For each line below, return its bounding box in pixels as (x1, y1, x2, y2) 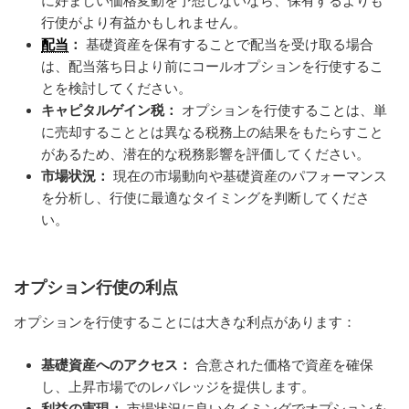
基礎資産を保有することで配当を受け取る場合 (82, 37, 373, 53)
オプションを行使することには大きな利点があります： (14, 314, 356, 330)
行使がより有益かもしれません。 (41, 15, 246, 31)
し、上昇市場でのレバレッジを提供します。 (41, 378, 315, 394)
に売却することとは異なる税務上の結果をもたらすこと (41, 124, 383, 141)
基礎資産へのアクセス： (41, 356, 192, 372)
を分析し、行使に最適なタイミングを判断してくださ (41, 190, 370, 206)
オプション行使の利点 (14, 278, 178, 297)
